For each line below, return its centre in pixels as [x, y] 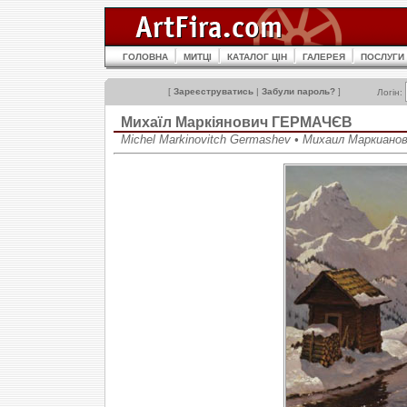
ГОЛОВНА [145, 57]
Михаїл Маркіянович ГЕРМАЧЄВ [237, 122]
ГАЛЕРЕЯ [324, 57]
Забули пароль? [298, 91]
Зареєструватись [213, 91]
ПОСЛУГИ [382, 57]
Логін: [391, 92]
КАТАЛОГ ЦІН [257, 57]
